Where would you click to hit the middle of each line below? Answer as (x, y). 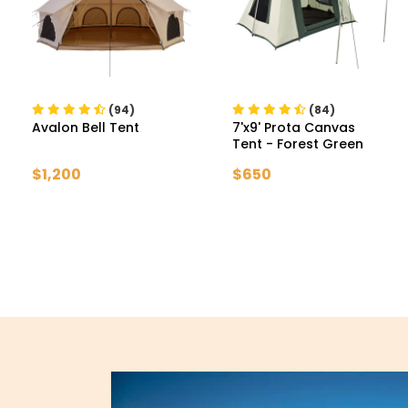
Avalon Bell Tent (86, 127)
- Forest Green (314, 143)
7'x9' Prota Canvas (293, 127)
